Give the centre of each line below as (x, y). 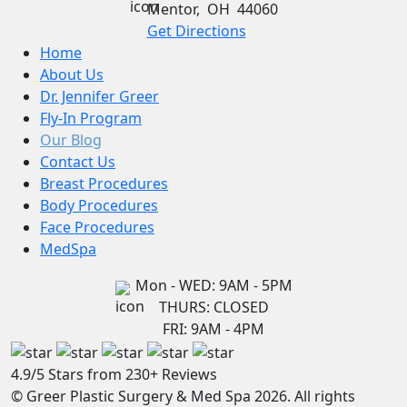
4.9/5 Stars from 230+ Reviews (114, 374)
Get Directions (196, 30)
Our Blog (71, 139)
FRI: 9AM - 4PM (213, 328)
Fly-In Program (91, 118)
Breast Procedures (104, 183)
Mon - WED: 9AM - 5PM (213, 285)
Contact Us (78, 161)
